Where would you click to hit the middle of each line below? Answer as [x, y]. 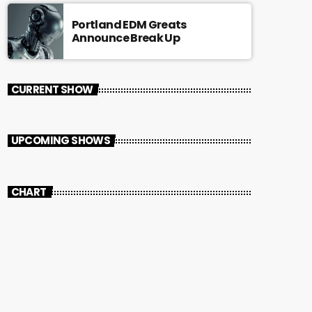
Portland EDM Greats [129, 24]
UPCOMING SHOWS [61, 141]
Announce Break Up [126, 38]
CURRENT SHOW [52, 89]
